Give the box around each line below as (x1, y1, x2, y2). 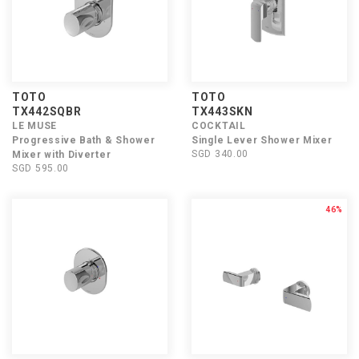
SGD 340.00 (192, 148, 248, 159)
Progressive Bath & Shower (12, 135, 155, 146)
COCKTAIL (192, 120, 246, 131)
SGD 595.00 (12, 163, 69, 174)
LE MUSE (12, 120, 57, 131)
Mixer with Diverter (12, 149, 111, 160)
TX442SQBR (12, 105, 82, 118)
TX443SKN (192, 105, 253, 118)
